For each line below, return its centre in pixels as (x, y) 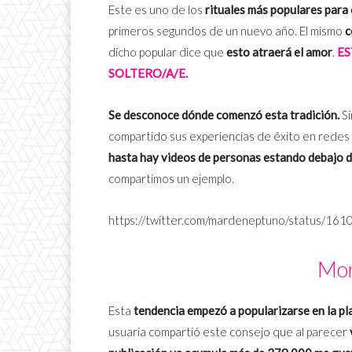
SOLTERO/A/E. (148, 73)
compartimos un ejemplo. (171, 179)
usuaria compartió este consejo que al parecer (229, 332)
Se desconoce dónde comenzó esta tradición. (224, 115)
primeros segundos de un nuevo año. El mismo (227, 31)
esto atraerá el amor (279, 52)
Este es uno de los (157, 10)
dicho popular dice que (167, 52)
